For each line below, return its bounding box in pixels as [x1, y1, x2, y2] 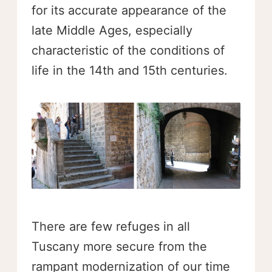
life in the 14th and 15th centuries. [32, 63, 228, 78]
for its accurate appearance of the [32, 2, 226, 18]
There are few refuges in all [32, 219, 190, 234]
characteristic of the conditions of [32, 42, 225, 58]
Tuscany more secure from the [32, 239, 207, 254]
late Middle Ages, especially [32, 22, 192, 38]
